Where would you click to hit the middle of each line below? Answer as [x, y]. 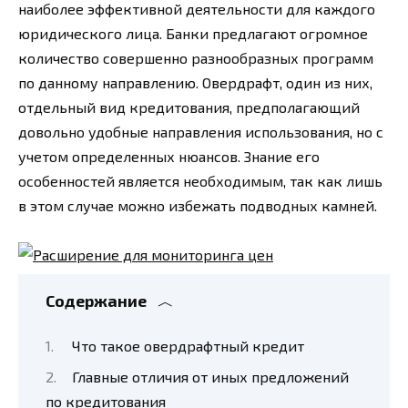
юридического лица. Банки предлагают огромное [193, 33]
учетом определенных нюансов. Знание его [169, 156]
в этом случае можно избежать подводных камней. [198, 205]
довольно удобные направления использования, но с [201, 131]
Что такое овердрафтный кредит [188, 346]
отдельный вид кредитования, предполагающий [189, 107]
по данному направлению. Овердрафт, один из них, [195, 82]
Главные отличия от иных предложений [210, 376]
